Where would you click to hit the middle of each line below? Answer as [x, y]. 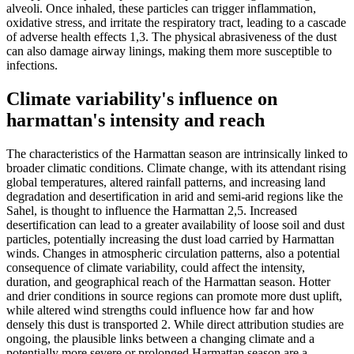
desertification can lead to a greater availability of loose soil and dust [175, 225]
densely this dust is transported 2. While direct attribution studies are [175, 325]
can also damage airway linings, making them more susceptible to [169, 51]
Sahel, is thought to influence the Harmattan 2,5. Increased [152, 211]
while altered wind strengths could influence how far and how [160, 311]
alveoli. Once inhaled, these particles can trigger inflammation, [161, 9]
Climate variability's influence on [142, 99]
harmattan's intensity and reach [136, 121]
